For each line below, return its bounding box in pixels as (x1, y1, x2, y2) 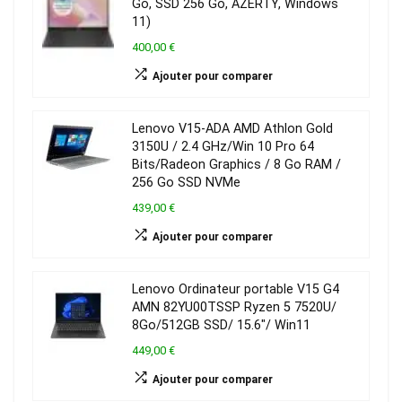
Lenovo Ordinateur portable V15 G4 (132, 282, 339, 298)
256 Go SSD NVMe (132, 175, 240, 191)
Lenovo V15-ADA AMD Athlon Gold (132, 121, 333, 137)
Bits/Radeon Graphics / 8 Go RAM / (132, 157, 341, 173)
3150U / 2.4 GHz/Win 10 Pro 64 (132, 139, 314, 155)
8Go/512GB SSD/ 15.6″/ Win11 (132, 318, 310, 334)
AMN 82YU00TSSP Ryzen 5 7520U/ (132, 300, 336, 316)
